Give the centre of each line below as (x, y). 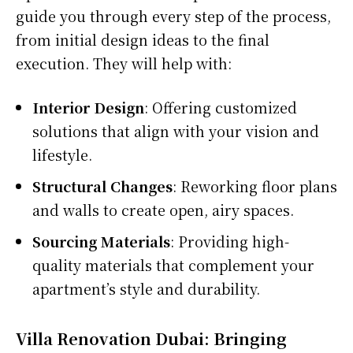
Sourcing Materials (101, 241)
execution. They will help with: (124, 63)
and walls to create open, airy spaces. (163, 209)
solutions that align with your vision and (176, 130)
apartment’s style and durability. (146, 288)
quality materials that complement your (173, 264)
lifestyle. (62, 154)
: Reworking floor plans (255, 186)
